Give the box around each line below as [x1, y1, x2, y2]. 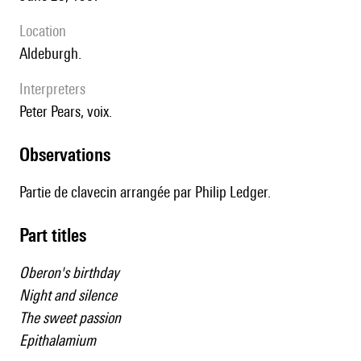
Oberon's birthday [19, 263, 119, 282]
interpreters [23, 80, 85, 98]
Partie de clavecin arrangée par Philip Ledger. [19, 183, 271, 201]
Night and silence [19, 286, 117, 305]
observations [30, 143, 110, 166]
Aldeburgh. [27, 44, 81, 63]
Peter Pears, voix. [26, 102, 112, 121]
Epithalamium [19, 331, 96, 350]
